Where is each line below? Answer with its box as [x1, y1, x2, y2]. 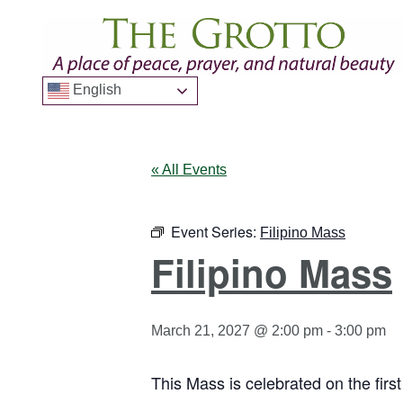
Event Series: [171, 221, 260, 243]
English [69, 82, 121, 98]
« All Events [151, 162, 227, 178]
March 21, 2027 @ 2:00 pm [151, 323, 323, 339]
